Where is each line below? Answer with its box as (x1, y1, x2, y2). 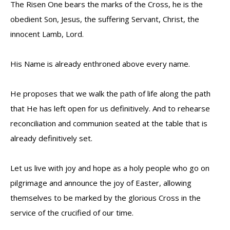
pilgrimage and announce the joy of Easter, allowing (10, 178, 191, 188)
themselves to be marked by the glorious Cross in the (10, 193, 201, 203)
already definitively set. (10, 133, 92, 143)
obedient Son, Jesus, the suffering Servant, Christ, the (10, 14, 199, 24)
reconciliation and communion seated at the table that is (10, 118, 207, 128)
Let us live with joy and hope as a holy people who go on (10, 163, 209, 173)
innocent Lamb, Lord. (10, 29, 84, 39)
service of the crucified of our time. (10, 207, 133, 218)
